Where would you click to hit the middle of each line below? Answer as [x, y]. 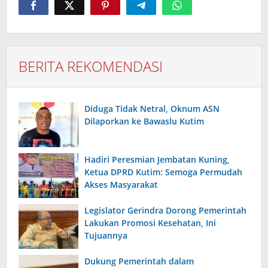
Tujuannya [106, 236]
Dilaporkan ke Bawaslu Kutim [144, 121]
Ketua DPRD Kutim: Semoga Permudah [163, 172]
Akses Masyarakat [121, 185]
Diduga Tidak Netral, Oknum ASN [152, 109]
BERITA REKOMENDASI [91, 66]
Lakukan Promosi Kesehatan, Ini [150, 223]
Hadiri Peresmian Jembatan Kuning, [157, 160]
